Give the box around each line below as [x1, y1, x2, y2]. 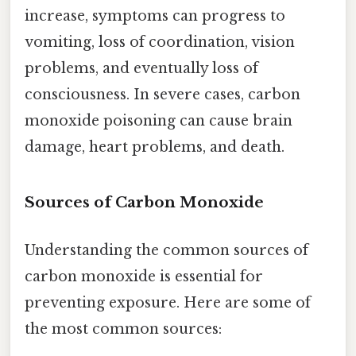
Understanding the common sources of [25, 241, 308, 259]
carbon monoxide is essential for [25, 267, 263, 285]
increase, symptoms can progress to [25, 6, 285, 25]
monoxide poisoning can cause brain [25, 111, 292, 130]
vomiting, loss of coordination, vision [25, 33, 295, 51]
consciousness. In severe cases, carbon [25, 85, 300, 103]
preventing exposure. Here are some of [25, 293, 311, 311]
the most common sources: [25, 319, 222, 338]
